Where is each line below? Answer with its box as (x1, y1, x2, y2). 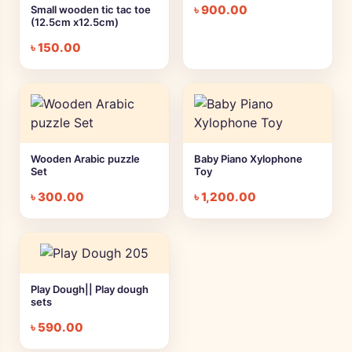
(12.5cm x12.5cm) (31, 16, 119, 29)
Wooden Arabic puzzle (31, 152, 140, 166)
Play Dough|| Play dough (31, 283, 148, 296)
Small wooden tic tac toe (31, 3, 151, 16)
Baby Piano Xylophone (194, 152, 302, 166)
